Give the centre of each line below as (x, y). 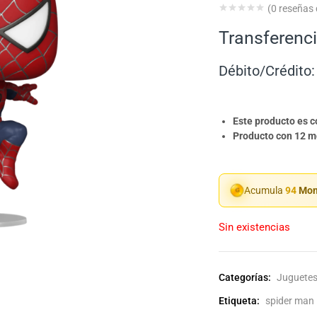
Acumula (265, 191)
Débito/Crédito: (267, 71)
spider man (290, 301)
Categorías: (246, 278)
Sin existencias (254, 227)
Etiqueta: (240, 301)
